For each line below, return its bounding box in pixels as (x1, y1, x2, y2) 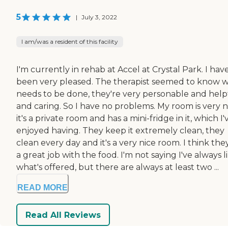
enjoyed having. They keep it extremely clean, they (16, 126, 224, 136)
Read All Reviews (25, 210, 101, 220)
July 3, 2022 (81, 13, 117, 21)
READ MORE (17, 183, 68, 192)
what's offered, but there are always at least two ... (16, 162, 219, 173)
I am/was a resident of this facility (21, 38, 118, 46)
